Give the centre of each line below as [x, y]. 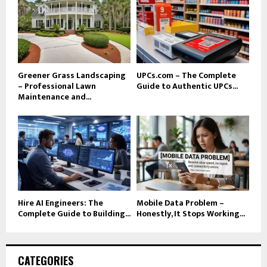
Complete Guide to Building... [74, 214]
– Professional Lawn [57, 86]
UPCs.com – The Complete [186, 76]
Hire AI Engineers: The [60, 203]
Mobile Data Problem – [180, 203]
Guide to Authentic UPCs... [187, 86]
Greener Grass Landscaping [72, 76]
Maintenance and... [55, 97]
